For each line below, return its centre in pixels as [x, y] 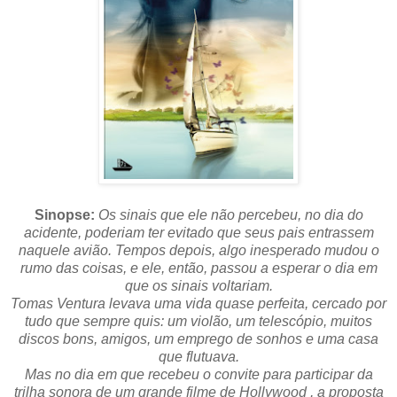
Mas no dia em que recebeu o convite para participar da [198, 374]
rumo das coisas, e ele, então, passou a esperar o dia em [198, 268]
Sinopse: [66, 214]
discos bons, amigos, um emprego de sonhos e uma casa [198, 339]
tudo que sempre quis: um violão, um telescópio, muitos [198, 321]
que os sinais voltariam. [198, 285]
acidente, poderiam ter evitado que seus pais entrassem [198, 232]
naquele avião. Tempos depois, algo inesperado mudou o [198, 250]
